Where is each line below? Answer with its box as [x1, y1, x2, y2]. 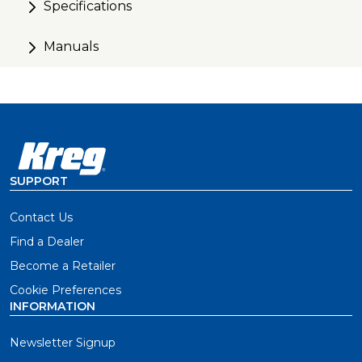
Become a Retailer [10, 258, 116, 273]
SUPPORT [10, 173, 68, 188]
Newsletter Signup [10, 335, 116, 350]
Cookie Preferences [10, 282, 121, 297]
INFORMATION [10, 298, 95, 314]
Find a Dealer [10, 234, 84, 249]
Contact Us [10, 209, 73, 225]
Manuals [44, 38, 99, 54]
